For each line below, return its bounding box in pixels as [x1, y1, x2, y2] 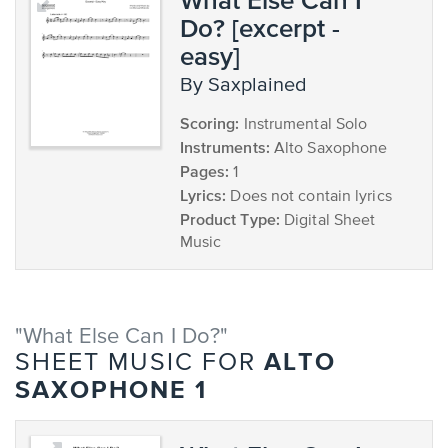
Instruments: [179, 138, 270, 156]
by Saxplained [192, 75, 307, 96]
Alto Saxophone [269, 141, 388, 157]
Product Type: [179, 210, 280, 228]
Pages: [179, 162, 230, 180]
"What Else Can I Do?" [15, 326, 229, 348]
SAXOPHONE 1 [15, 378, 207, 403]
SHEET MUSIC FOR [15, 351, 264, 376]
